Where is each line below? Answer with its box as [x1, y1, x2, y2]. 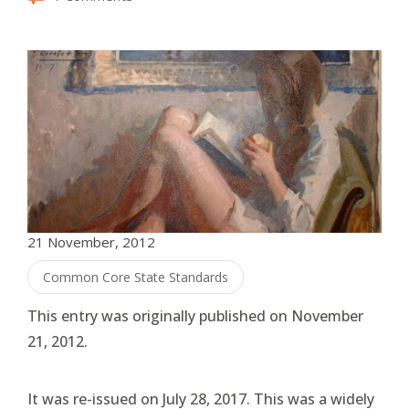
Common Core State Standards [43, 268, 228, 286]
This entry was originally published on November [27, 306, 363, 326]
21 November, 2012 [27, 233, 155, 251]
